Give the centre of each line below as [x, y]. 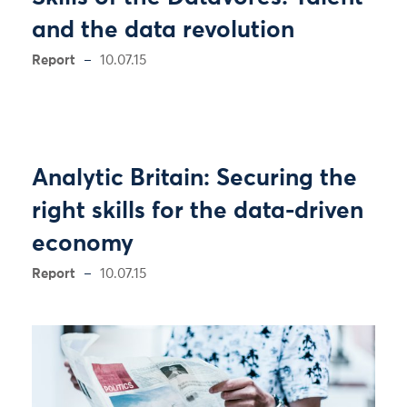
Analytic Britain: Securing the [194, 179]
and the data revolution [163, 31]
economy [83, 244]
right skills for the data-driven [198, 212]
